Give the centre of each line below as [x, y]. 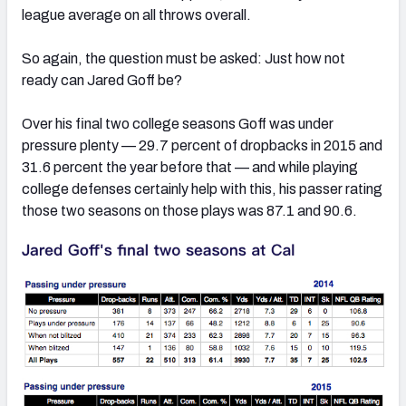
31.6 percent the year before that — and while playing [190, 167]
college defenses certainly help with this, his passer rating [202, 188]
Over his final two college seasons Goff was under [178, 123]
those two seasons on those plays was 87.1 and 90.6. [189, 210]
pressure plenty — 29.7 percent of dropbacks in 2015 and [202, 145]
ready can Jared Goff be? [102, 80]
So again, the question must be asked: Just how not [184, 58]
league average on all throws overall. [136, 14]
